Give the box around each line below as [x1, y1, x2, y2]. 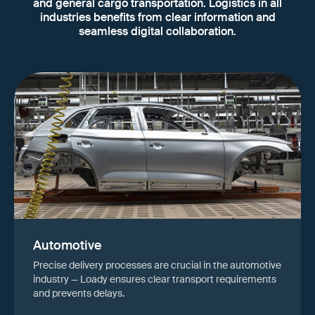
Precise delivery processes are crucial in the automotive [33, 258, 282, 271]
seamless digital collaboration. [79, 24, 236, 39]
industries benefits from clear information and [39, 10, 276, 25]
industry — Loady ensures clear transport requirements [33, 272, 277, 285]
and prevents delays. [33, 286, 125, 300]
